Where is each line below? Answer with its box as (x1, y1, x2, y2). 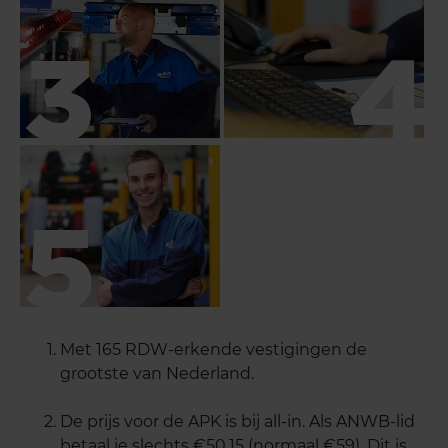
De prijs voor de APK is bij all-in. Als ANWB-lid (60, 412, 415, 432)
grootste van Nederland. (60, 364, 254, 384)
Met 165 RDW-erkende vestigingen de (60, 340, 367, 360)
